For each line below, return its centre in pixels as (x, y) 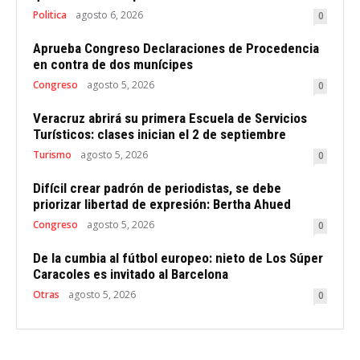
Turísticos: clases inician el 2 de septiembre (160, 135)
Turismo (52, 155)
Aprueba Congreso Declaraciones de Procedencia (176, 49)
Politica (50, 15)
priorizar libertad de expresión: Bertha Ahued (162, 205)
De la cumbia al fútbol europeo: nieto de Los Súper (178, 258)
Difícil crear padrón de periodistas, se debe (157, 188)
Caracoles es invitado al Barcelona (131, 274)
